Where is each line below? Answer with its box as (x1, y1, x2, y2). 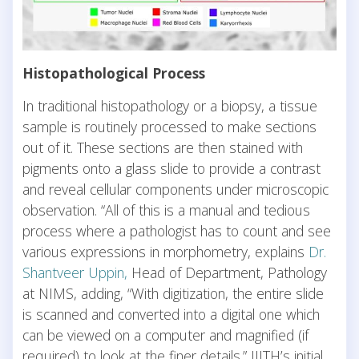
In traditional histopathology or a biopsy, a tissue (22, 95, 317, 115)
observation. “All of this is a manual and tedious (22, 200, 310, 220)
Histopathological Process (22, 63, 205, 83)
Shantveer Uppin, (22, 262, 127, 282)
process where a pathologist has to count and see (22, 220, 331, 240)
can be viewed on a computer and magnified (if (22, 325, 309, 345)
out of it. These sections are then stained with (22, 137, 303, 157)
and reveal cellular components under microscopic (22, 179, 329, 199)
